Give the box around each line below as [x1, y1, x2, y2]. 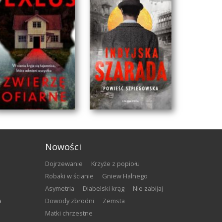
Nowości [45, 141, 81, 153]
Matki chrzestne [51, 209, 93, 218]
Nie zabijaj [137, 184, 163, 193]
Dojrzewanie [50, 159, 83, 168]
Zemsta [106, 196, 125, 206]
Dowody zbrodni [50, 196, 94, 206]
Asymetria [49, 184, 74, 193]
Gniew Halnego [107, 171, 148, 181]
